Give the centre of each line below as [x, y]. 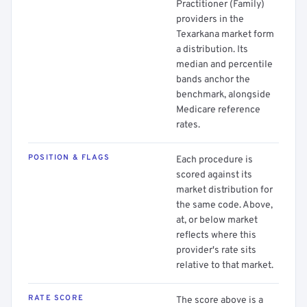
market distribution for [224, 190]
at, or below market [217, 220]
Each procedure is [214, 160]
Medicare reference [218, 110]
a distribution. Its [212, 50]
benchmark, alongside [223, 95]
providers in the [210, 20]
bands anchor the [213, 80]
